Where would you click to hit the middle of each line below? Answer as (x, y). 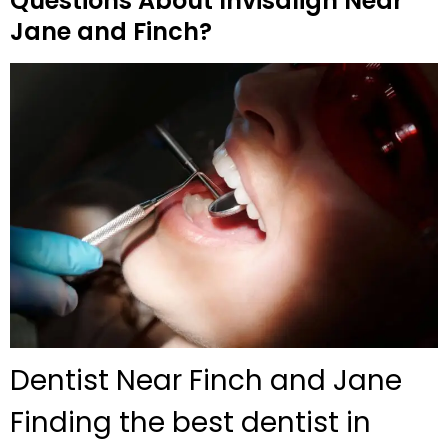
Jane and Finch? (111, 31)
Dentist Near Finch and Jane (206, 381)
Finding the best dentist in (190, 423)
